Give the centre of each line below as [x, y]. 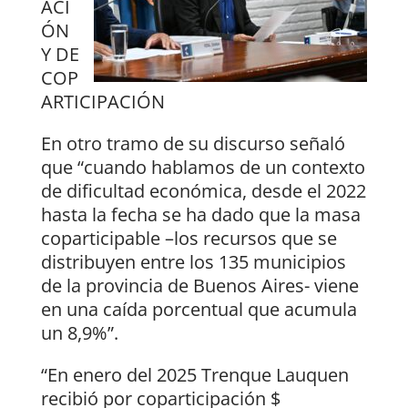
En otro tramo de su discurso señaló [193, 144]
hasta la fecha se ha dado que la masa [200, 215]
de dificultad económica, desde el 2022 [203, 191]
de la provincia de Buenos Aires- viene [199, 286]
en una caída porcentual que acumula [199, 310]
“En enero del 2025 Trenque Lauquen [194, 375]
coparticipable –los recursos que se [189, 239]
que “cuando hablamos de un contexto [203, 168]
